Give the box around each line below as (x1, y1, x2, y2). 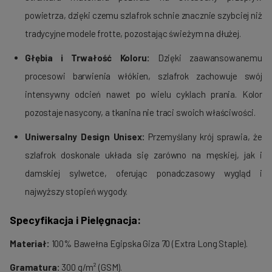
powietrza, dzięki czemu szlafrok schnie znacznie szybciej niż (25, 10, 262, 21)
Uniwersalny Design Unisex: (25, 131, 145, 143)
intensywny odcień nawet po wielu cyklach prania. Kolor (25, 89, 262, 100)
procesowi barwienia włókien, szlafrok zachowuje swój (25, 70, 262, 82)
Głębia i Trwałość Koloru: (25, 52, 150, 64)
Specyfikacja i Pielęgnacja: (10, 213, 141, 227)
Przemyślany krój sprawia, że (144, 131, 262, 143)
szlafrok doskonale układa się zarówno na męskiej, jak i (25, 149, 262, 161)
